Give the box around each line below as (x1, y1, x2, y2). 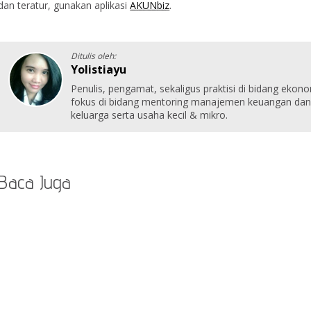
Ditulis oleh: (71, 50, 117, 62)
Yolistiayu (71, 62, 127, 77)
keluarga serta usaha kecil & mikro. (71, 108, 228, 121)
